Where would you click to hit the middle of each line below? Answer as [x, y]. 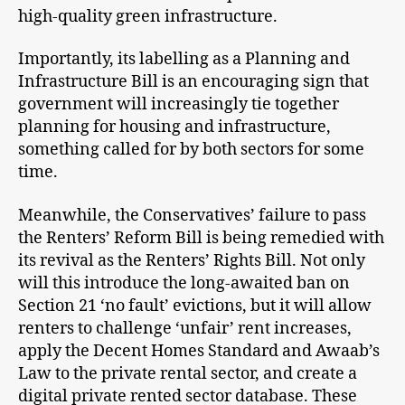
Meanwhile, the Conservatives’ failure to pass [192, 215]
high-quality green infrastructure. [148, 16]
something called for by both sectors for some [191, 150]
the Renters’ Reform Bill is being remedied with [201, 238]
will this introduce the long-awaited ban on [184, 283]
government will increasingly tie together [179, 105]
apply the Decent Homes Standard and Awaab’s [199, 351]
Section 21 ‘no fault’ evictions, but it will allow [195, 306]
